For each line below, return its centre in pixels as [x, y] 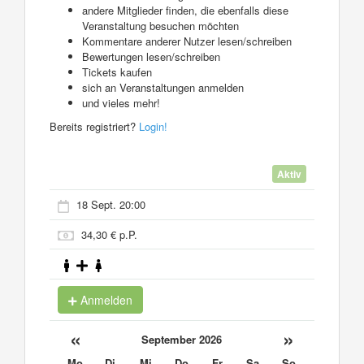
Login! [153, 126]
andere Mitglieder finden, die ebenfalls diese [185, 10]
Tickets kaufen [117, 71]
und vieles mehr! [121, 102]
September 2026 [182, 339]
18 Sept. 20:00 [111, 205]
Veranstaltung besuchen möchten [160, 25]
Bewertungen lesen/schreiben [151, 56]
